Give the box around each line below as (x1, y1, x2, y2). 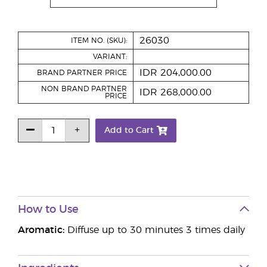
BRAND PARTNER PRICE (37, 69, 127, 76)
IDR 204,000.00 (139, 68, 212, 77)
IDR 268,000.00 (139, 88, 212, 97)
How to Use (18, 204, 79, 215)
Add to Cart (104, 126, 154, 135)
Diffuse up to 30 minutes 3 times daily (64, 225, 245, 235)
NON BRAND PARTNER (41, 85, 127, 92)
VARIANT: (93, 53, 127, 60)
